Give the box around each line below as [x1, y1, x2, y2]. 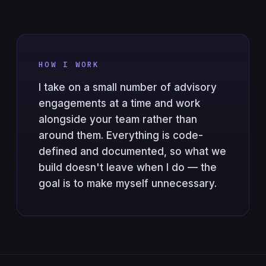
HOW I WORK [39, 59, 100, 69]
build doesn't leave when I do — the [39, 161, 217, 173]
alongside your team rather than [39, 113, 197, 125]
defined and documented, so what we [39, 145, 226, 157]
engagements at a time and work [39, 97, 200, 109]
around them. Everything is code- [39, 129, 203, 141]
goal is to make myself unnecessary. [39, 178, 217, 189]
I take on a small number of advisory [39, 81, 217, 93]
